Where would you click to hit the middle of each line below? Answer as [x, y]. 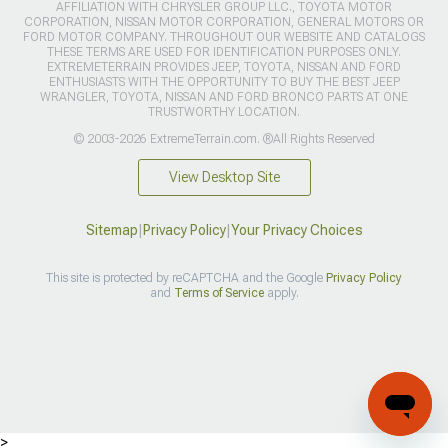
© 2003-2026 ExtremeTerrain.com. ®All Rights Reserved [224, 138]
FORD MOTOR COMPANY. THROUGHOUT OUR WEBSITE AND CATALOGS [224, 36]
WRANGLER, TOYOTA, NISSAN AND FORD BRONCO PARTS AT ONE [224, 96]
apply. [281, 292]
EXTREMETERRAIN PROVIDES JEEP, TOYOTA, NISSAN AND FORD [224, 66]
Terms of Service [218, 292]
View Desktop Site [224, 176]
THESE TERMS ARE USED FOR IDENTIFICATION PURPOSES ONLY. [224, 51]
